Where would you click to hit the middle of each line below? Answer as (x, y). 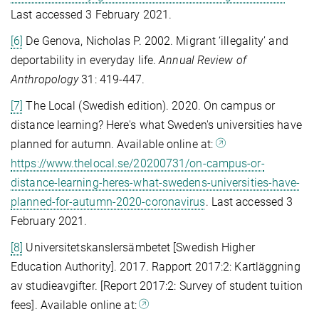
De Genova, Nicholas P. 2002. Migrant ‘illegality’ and (156, 41)
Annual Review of (203, 60)
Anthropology (45, 79)
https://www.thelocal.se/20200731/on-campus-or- (138, 163)
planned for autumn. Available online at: (114, 144)
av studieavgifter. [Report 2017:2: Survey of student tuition (157, 286)
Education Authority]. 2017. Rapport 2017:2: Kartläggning (156, 266)
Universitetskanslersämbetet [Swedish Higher (139, 247)
